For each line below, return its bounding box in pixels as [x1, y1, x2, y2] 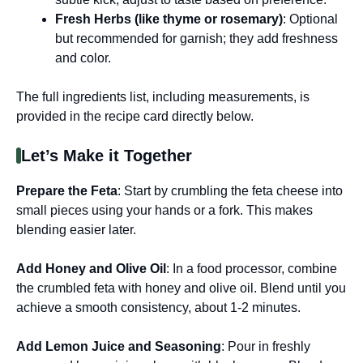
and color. [55, 50, 111, 65]
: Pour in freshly [221, 339, 310, 353]
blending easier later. [16, 222, 136, 237]
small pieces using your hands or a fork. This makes [16, 203, 313, 217]
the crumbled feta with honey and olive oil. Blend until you [16, 280, 346, 295]
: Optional [283, 11, 338, 26]
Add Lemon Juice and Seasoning [16, 339, 221, 353]
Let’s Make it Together [21, 146, 192, 164]
